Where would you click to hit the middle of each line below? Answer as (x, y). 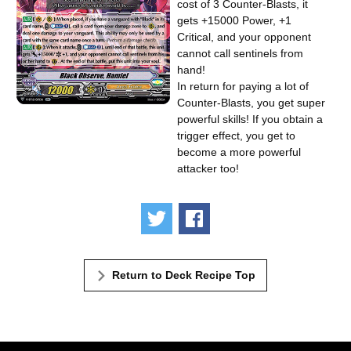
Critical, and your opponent (244, 37)
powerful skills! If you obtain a (250, 119)
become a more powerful (239, 152)
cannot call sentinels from (241, 54)
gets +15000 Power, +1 (235, 21)
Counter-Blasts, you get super (251, 103)
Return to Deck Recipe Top (184, 275)
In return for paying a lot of (243, 87)
